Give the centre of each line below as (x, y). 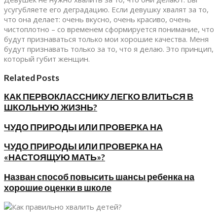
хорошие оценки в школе (58, 187)
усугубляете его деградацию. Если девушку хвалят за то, (106, 10)
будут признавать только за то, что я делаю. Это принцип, (109, 49)
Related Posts (32, 77)
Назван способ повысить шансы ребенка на (99, 177)
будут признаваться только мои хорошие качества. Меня (106, 39)
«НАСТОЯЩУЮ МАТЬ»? (55, 157)
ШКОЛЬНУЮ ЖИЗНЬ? (51, 108)
